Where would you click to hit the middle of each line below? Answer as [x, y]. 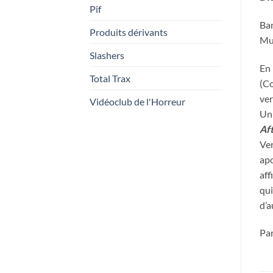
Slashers [107, 55]
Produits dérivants [129, 32]
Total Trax [110, 78]
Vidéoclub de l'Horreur [137, 101]
